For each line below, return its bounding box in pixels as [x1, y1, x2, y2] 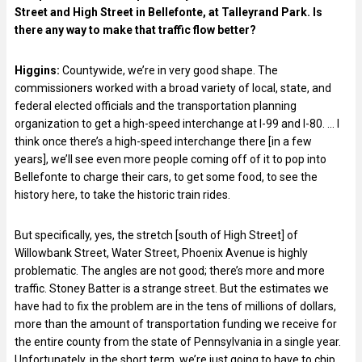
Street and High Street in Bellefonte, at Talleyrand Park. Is [15, 5, 322, 19]
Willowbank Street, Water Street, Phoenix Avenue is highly [15, 246, 308, 259]
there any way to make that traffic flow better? [15, 23, 256, 36]
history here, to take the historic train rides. [15, 187, 233, 201]
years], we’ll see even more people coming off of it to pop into [15, 152, 326, 166]
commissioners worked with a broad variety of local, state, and [15, 81, 331, 95]
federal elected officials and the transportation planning [15, 99, 297, 112]
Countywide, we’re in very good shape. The [60, 63, 278, 77]
